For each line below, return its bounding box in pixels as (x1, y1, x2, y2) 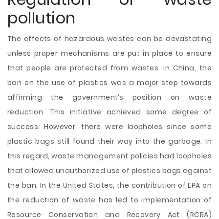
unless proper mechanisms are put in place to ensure (7, 48, 212, 58)
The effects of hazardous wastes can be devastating (7, 34, 212, 44)
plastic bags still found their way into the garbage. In (7, 136, 212, 146)
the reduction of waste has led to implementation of (7, 195, 212, 205)
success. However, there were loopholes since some (7, 122, 212, 131)
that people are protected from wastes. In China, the (7, 63, 212, 73)
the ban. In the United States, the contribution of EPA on (7, 180, 212, 190)
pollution (7, 7, 76, 29)
